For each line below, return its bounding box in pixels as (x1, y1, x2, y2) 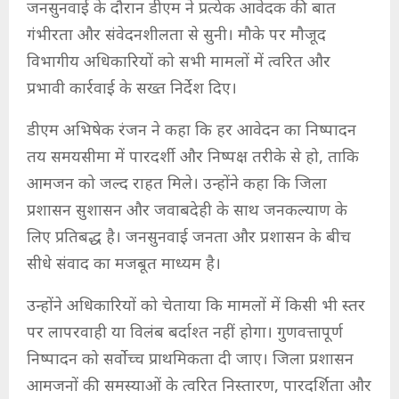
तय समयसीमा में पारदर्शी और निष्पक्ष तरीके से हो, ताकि (27, 148, 359, 169)
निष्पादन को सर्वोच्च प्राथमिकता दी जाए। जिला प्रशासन (27, 350, 354, 371)
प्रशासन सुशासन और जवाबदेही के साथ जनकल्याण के (27, 201, 347, 223)
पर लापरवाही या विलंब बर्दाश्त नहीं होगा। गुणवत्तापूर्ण (27, 323, 343, 345)
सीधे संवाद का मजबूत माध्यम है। (27, 255, 221, 276)
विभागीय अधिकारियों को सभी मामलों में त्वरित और (27, 53, 330, 74)
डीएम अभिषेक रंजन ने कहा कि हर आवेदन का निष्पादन (27, 121, 356, 142)
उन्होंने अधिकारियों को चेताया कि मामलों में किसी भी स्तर (27, 297, 365, 318)
